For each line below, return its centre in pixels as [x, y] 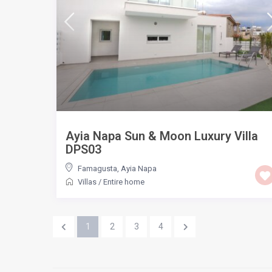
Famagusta [97, 168]
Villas [87, 182]
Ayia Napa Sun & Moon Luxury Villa [161, 136]
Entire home [124, 182]
